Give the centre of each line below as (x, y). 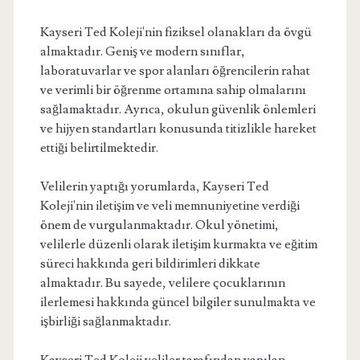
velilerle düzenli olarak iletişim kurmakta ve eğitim (178, 244)
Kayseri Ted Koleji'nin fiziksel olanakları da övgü (176, 32)
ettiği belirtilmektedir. (99, 148)
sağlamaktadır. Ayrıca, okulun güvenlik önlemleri (178, 109)
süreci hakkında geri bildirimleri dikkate (150, 264)
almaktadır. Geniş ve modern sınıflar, (142, 51)
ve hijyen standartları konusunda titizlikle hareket (178, 129)
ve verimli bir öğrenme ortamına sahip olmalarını (173, 90)
